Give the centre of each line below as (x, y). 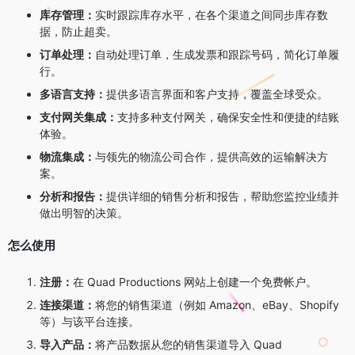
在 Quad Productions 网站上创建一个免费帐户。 (195, 281)
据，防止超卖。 (78, 31)
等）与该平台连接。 (90, 321)
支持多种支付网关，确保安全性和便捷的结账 (228, 116)
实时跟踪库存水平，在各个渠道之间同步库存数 (212, 14)
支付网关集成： (78, 116)
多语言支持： (73, 94)
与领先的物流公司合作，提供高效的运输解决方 (212, 156)
